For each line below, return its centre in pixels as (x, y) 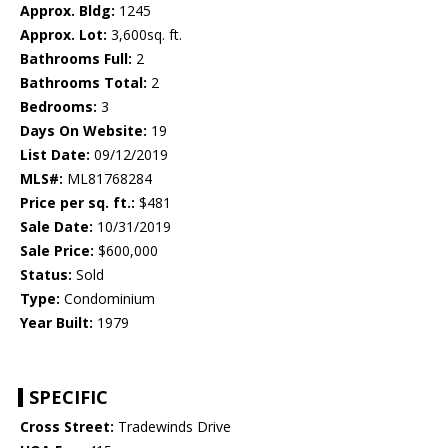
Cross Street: (67, 427)
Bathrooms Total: (83, 83)
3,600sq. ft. (144, 35)
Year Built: (56, 323)
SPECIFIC (68, 397)
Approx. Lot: (63, 35)
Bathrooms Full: (76, 59)
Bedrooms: (58, 107)
